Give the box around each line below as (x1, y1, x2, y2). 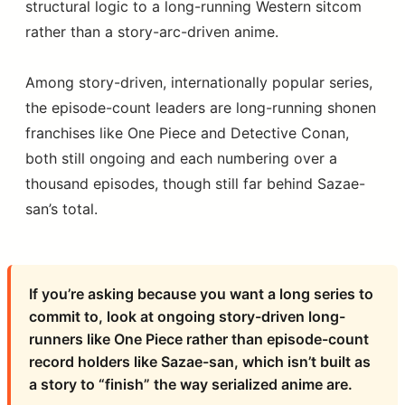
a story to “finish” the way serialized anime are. (29, 374, 353, 393)
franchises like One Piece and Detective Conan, (25, 123, 349, 142)
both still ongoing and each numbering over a (25, 148, 337, 167)
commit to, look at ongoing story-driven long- (29, 306, 345, 325)
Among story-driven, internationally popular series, (25, 72, 372, 91)
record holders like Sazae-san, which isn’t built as (29, 352, 371, 371)
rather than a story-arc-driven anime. (25, 22, 278, 41)
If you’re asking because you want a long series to (29, 284, 373, 303)
